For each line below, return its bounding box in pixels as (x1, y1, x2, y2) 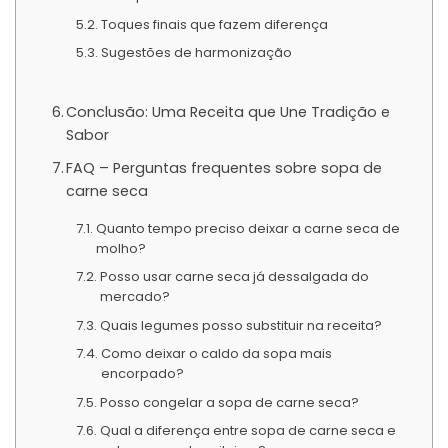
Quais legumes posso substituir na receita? (99, 315, 382, 335)
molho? (95, 238, 146, 258)
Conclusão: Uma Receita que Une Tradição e (66, 102, 391, 123)
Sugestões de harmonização (100, 43, 292, 63)
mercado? (99, 287, 170, 307)
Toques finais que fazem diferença (100, 14, 328, 34)
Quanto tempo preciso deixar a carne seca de (95, 218, 400, 238)
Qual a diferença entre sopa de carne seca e (99, 421, 396, 441)
